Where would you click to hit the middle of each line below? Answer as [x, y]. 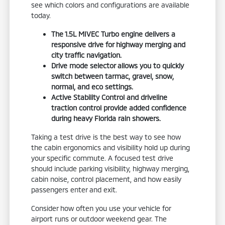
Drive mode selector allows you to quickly [118, 65]
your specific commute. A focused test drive [102, 158]
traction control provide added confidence [119, 107]
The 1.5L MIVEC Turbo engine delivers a [114, 34]
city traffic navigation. [87, 55]
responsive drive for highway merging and [119, 44]
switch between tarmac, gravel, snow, [113, 76]
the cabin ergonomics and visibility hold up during [111, 147]
